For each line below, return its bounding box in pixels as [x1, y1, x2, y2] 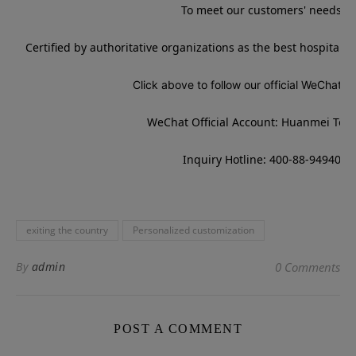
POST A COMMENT [114, 322, 242, 336]
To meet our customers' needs [181, 2, 342, 18]
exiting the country [26, 223, 108, 238]
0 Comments [275, 259, 340, 276]
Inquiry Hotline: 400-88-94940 [182, 152, 341, 168]
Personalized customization [133, 223, 254, 238]
